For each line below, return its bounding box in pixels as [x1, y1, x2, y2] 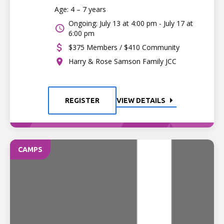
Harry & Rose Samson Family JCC [68, 56, 176, 66]
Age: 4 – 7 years [54, 4, 106, 14]
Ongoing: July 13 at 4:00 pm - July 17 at [68, 18, 193, 28]
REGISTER [64, 96, 99, 104]
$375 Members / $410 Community [68, 42, 179, 52]
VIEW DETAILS [116, 96, 165, 104]
